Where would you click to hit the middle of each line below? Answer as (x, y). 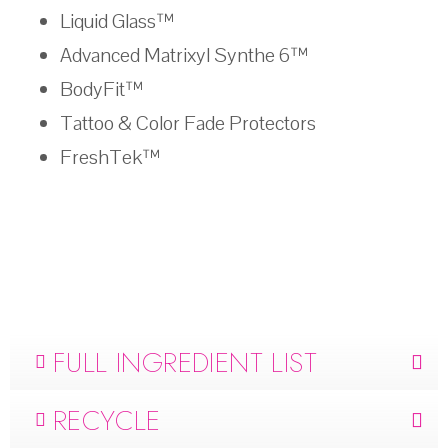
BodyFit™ (101, 89)
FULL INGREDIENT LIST (185, 362)
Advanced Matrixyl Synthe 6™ (184, 55)
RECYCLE (107, 420)
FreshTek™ (110, 157)
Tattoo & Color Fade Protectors (188, 123)
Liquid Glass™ (117, 21)
